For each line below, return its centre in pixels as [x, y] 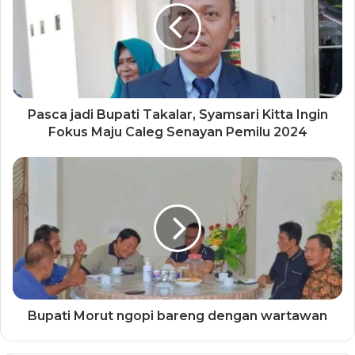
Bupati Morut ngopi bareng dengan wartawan [177, 315]
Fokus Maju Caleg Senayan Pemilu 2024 [177, 132]
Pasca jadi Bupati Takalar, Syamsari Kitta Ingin [177, 114]
